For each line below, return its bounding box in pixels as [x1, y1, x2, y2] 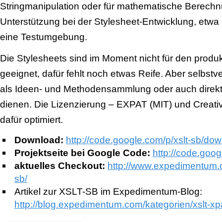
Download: [14, 134, 63, 145]
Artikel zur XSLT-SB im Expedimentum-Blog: [14, 185, 202, 197]
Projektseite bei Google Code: [14, 147, 150, 158]
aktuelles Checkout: [14, 160, 105, 171]
